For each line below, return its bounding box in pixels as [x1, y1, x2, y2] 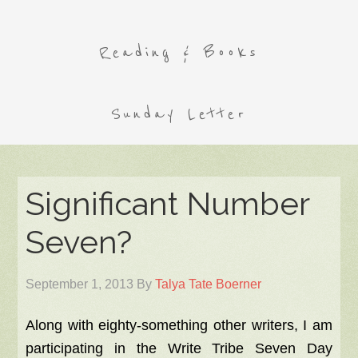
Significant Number [26, 185, 310, 222]
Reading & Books [99, 42, 259, 62]
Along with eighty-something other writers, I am [26, 317, 332, 333]
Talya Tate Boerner [155, 277, 262, 291]
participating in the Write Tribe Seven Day [26, 340, 332, 356]
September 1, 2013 [26, 277, 134, 291]
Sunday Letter [111, 104, 247, 124]
